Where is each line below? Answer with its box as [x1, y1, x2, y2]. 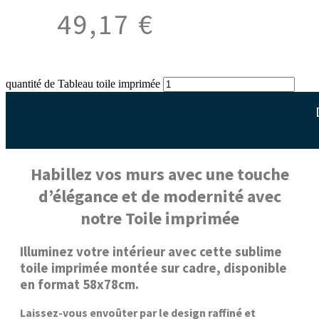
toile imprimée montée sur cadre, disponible [20, 259, 287, 276]
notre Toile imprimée [80, 206, 239, 229]
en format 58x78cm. [20, 276, 139, 293]
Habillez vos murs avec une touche [30, 162, 289, 185]
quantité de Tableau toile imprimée [6, 77, 160, 90]
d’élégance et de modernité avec [38, 184, 281, 207]
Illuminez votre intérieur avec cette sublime [20, 243, 282, 260]
